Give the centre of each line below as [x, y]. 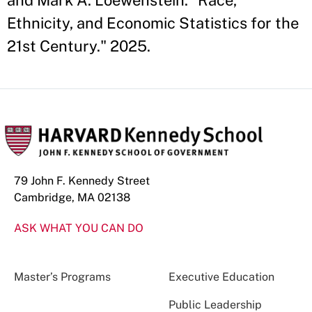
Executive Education [221, 277]
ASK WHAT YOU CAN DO [79, 228]
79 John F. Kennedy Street [82, 181]
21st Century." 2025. [79, 46]
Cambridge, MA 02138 [72, 197]
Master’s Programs [62, 277]
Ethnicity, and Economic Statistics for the [153, 23]
